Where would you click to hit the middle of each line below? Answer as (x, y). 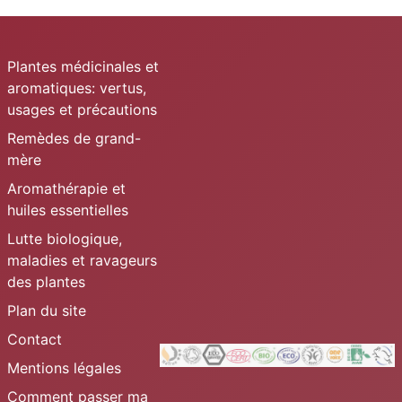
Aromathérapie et (66, 189)
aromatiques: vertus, (77, 88)
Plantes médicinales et (83, 67)
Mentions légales (64, 368)
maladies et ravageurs (82, 261)
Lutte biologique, (65, 239)
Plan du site (47, 311)
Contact (35, 340)
